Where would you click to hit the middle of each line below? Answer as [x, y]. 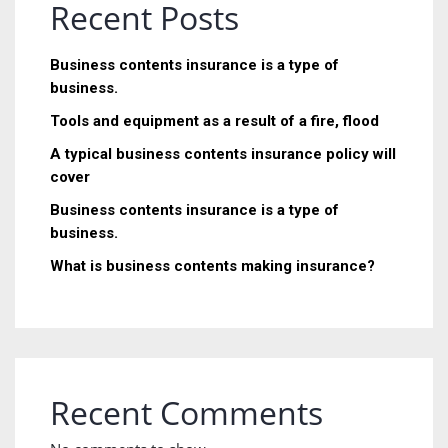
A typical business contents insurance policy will [223, 154]
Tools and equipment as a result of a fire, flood [214, 121]
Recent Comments [186, 413]
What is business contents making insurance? [212, 266]
